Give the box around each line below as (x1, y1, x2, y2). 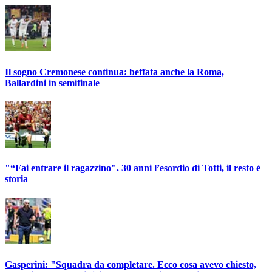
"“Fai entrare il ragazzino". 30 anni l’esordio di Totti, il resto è (5, 163, 260, 174)
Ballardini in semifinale (5, 77, 100, 88)
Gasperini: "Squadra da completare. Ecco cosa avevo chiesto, (5, 259, 256, 270)
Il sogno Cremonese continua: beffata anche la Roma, (5, 66, 224, 77)
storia (5, 174, 28, 185)
